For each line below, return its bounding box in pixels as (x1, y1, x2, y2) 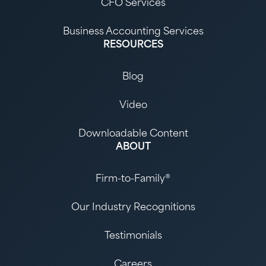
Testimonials (104, 231, 162, 241)
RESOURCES (103, 40, 163, 50)
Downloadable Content (78, 129, 188, 139)
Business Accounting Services (62, 27, 204, 37)
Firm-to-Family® (96, 174, 170, 184)
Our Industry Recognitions (71, 202, 195, 213)
